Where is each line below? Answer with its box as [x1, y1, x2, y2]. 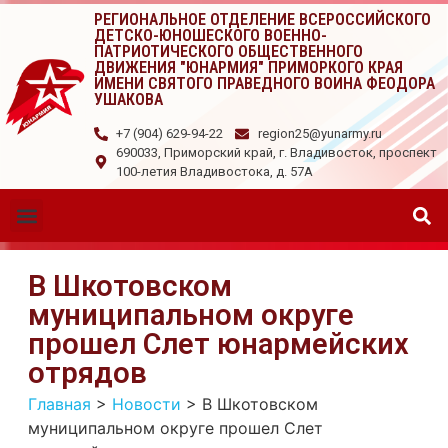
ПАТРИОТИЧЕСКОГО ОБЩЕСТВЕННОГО [93, 42, 363, 61]
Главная [28, 394, 91, 414]
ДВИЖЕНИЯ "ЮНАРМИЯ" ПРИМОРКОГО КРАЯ [93, 58, 403, 77]
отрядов [28, 356, 147, 390]
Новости [112, 394, 181, 414]
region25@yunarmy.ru [257, 126, 382, 141]
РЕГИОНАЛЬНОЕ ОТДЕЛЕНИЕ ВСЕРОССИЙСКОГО [93, 10, 431, 29]
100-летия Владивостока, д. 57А [116, 164, 314, 179]
